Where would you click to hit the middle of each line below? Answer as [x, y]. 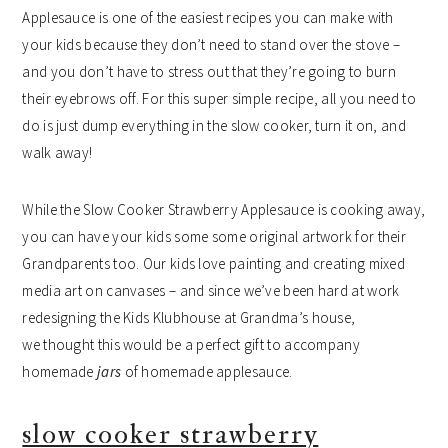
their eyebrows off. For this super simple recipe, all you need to [219, 99]
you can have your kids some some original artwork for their [214, 237]
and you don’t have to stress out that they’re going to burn [209, 72]
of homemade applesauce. [207, 372]
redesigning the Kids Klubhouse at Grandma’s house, [189, 318]
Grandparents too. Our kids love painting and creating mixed [214, 264]
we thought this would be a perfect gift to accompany [191, 345]
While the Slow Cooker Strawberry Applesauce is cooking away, [224, 210]
